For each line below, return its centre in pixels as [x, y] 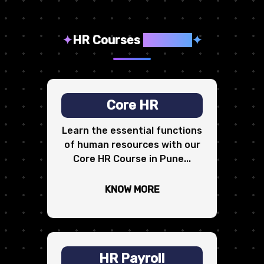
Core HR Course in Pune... [132, 159]
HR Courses [106, 40]
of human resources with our [132, 145]
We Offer [167, 40]
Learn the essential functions [132, 131]
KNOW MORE [132, 190]
